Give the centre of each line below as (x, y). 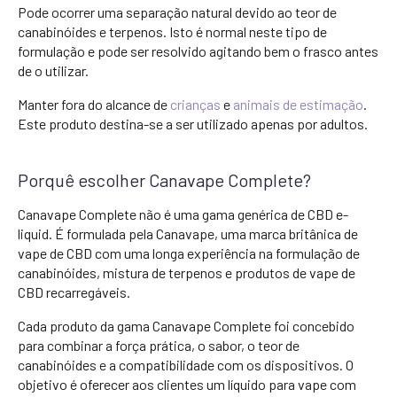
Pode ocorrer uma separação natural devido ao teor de (177, 12)
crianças (195, 104)
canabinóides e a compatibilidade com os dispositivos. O (186, 365)
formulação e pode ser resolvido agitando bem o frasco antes (198, 51)
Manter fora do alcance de (94, 104)
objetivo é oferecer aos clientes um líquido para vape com (187, 384)
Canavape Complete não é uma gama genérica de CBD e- (183, 214)
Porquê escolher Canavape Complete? (164, 180)
